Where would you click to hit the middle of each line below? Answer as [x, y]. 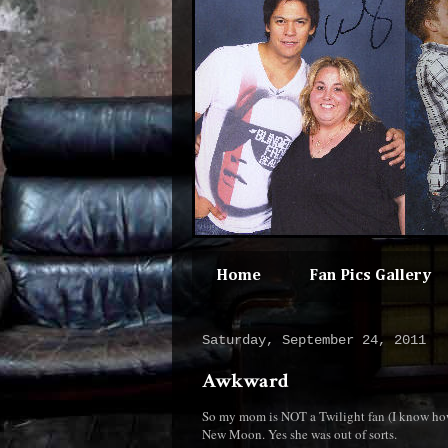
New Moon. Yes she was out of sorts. [299, 434]
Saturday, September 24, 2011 [314, 340]
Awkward [245, 381]
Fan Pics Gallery [370, 276]
